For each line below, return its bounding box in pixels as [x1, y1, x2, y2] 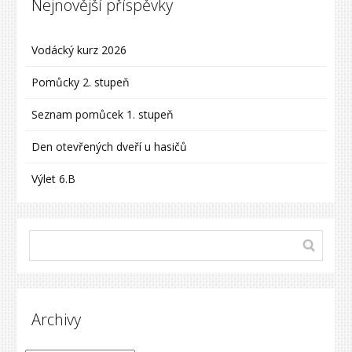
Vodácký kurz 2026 [31, 42, 127, 57]
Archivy [31, 308, 82, 330]
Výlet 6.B [31, 170, 79, 186]
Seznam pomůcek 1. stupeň [31, 106, 174, 122]
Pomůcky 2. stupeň [31, 74, 130, 90]
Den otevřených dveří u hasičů [31, 138, 188, 154]
